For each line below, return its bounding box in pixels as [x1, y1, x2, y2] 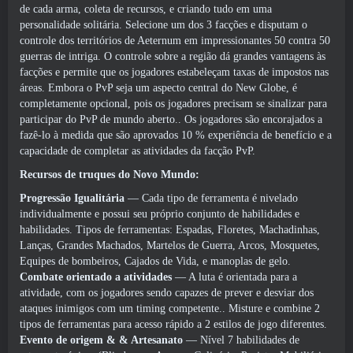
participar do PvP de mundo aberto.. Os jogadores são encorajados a [20, 113, 322, 125]
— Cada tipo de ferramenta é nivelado [128, 192, 298, 204]
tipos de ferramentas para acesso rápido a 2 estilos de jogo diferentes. [20, 318, 327, 330]
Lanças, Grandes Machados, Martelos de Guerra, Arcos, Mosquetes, [20, 240, 320, 251]
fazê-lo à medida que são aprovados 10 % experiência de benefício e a [20, 129, 332, 141]
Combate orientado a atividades [20, 271, 175, 283]
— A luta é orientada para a [175, 271, 297, 283]
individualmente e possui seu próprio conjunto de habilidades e [20, 208, 299, 220]
